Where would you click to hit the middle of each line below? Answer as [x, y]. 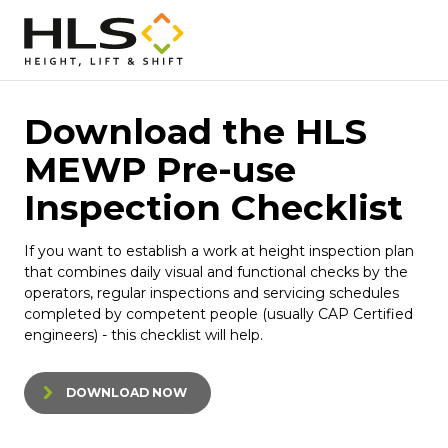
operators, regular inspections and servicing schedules [211, 292]
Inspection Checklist [213, 207]
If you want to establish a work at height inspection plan [219, 250]
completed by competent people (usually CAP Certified [218, 313]
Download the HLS [195, 131]
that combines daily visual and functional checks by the [216, 271]
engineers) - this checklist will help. [143, 334]
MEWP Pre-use [160, 169]
